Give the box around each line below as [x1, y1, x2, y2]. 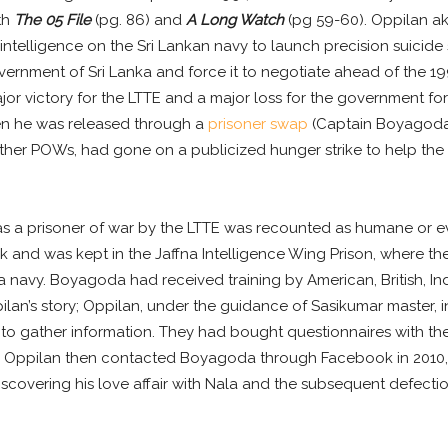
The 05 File [13, 11, 91, 30]
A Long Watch [185, 11, 284, 30]
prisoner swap [207, 115, 308, 134]
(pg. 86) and [90, 11, 186, 30]
